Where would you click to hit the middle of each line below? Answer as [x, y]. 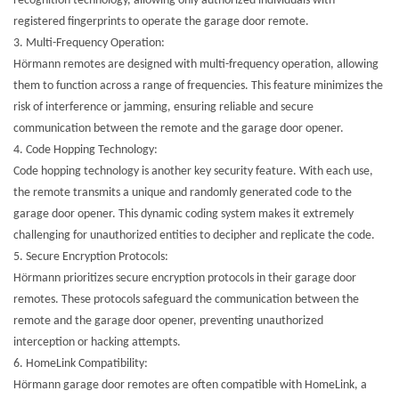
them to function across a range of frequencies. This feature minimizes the [198, 86]
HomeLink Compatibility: [87, 364]
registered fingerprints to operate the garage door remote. [161, 22]
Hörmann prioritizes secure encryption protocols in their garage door [185, 279]
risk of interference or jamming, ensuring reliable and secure [163, 108]
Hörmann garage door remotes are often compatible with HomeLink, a [190, 386]
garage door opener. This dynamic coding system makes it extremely [183, 215]
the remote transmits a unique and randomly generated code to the [183, 193]
